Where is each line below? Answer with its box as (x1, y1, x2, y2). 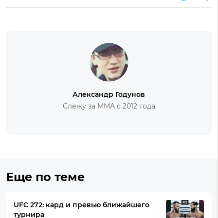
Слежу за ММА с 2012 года (62, 102, 155, 111)
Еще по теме (6, 170, 85, 184)
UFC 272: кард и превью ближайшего (14, 200, 149, 210)
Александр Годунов (73, 90, 145, 99)
